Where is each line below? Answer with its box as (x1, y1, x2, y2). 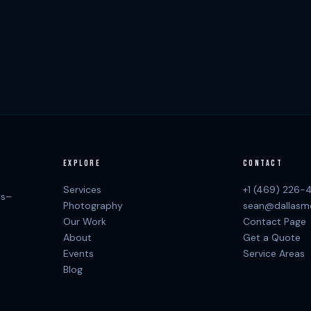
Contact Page (242, 215, 306, 228)
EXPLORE (62, 158, 101, 169)
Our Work (62, 215, 106, 228)
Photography (62, 199, 123, 212)
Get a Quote (242, 231, 301, 244)
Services (62, 183, 101, 196)
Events (62, 247, 94, 260)
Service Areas (242, 247, 305, 260)
